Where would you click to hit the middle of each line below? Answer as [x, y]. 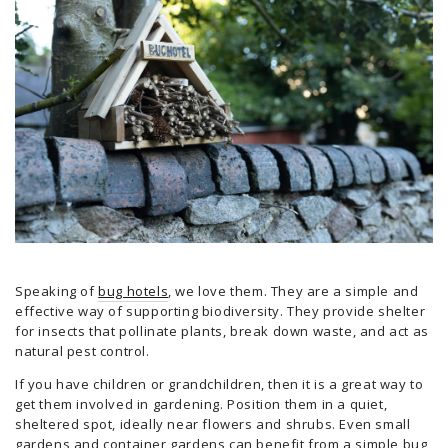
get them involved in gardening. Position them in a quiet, [201, 403]
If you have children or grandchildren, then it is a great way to [219, 383]
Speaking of [57, 290]
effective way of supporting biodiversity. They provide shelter [220, 310]
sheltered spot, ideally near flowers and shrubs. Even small [213, 423]
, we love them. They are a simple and [293, 290]
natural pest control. [82, 350]
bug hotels [133, 290]
